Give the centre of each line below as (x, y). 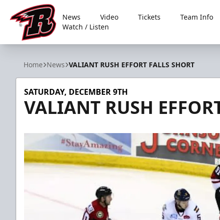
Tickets (150, 17)
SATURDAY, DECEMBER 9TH (76, 92)
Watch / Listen (86, 27)
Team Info (197, 17)
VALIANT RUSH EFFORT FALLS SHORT (132, 65)
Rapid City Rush (38, 46)
